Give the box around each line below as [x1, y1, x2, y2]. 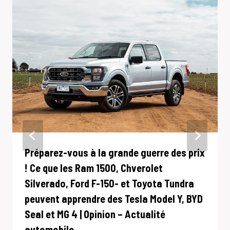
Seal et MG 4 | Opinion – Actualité [25, 207, 165, 220]
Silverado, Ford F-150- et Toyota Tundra [25, 177, 194, 189]
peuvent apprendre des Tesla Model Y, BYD [25, 192, 203, 205]
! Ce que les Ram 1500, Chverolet [25, 161, 163, 174]
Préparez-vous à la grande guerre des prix [25, 146, 205, 159]
